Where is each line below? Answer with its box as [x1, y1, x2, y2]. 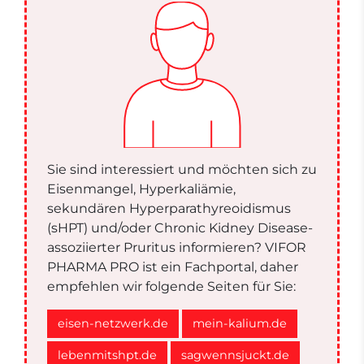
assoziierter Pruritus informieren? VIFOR [47, 240, 306, 256]
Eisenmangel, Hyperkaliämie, [47, 181, 236, 197]
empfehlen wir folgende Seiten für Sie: [47, 279, 296, 295]
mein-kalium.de [193, 316, 287, 331]
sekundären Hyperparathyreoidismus [47, 201, 291, 217]
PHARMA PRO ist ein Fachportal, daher [47, 259, 298, 275]
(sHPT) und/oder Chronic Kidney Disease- [47, 220, 313, 236]
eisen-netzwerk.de [58, 316, 168, 331]
